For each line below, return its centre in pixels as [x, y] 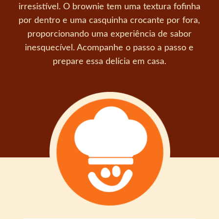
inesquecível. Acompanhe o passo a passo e [109, 48]
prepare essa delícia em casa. [109, 62]
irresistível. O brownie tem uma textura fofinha [109, 7]
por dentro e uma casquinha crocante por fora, [109, 21]
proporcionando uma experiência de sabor [109, 34]
